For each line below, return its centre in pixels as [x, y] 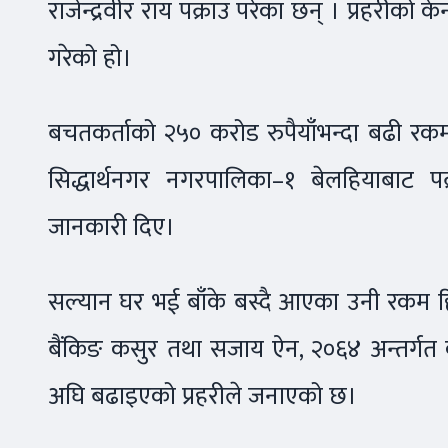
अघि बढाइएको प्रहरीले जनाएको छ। [202, 396]
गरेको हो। [90, 58]
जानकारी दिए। [111, 227]
